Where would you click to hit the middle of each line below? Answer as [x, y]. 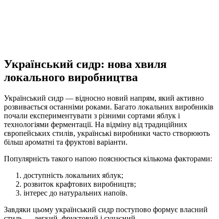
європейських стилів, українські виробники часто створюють [107, 133]
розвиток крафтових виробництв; [80, 184]
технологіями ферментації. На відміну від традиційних [96, 124]
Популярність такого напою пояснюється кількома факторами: [108, 158]
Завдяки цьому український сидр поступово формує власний [106, 209]
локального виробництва [71, 77]
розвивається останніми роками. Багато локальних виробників [109, 107]
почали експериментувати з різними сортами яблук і [92, 115]
